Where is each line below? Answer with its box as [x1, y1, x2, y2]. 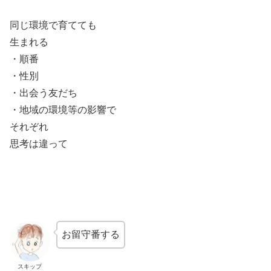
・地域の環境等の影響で [10, 105, 116, 116]
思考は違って [10, 139, 68, 149]
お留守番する [61, 229, 120, 240]
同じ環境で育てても [10, 20, 97, 31]
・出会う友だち [10, 88, 77, 99]
